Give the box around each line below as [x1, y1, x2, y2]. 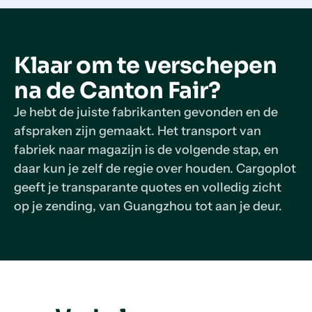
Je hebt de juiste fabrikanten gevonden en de [14, 104, 278, 120]
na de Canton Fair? [14, 77, 221, 104]
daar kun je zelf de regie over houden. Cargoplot [14, 161, 296, 176]
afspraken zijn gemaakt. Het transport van [14, 123, 261, 139]
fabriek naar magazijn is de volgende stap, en [14, 142, 279, 157]
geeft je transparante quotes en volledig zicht [14, 180, 281, 195]
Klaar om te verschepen [14, 52, 277, 79]
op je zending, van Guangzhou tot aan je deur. [14, 198, 282, 214]
